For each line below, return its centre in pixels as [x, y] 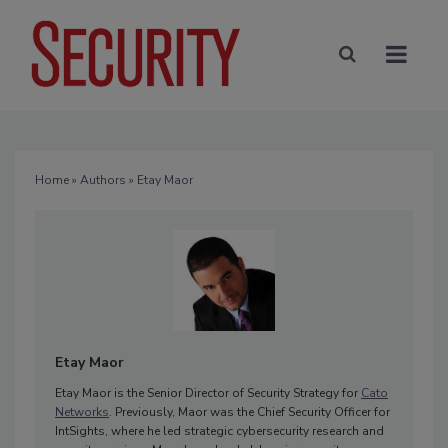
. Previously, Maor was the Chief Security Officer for [249, 411]
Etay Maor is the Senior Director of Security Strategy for [208, 392]
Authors [103, 179]
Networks [82, 411]
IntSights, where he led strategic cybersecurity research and [219, 430]
